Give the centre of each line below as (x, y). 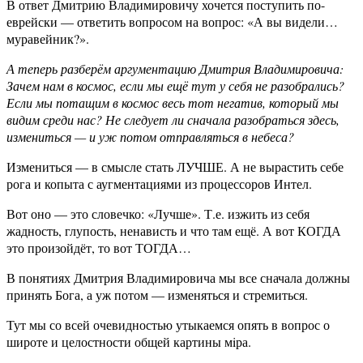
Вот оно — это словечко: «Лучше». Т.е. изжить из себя (158, 214)
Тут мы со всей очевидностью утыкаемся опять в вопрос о (168, 325)
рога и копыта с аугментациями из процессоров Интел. (159, 184)
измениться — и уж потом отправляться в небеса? (150, 137)
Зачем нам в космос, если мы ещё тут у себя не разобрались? (175, 86)
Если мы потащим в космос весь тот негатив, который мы (173, 103)
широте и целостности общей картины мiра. (129, 342)
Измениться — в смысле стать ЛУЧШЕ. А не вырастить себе (175, 167)
